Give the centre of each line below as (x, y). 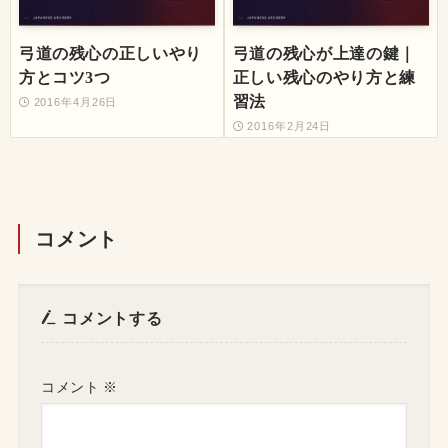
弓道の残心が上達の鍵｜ (324, 53)
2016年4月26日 (75, 102)
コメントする (110, 318)
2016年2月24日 (289, 126)
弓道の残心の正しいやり (110, 53)
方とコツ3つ (64, 77)
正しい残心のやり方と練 (324, 77)
